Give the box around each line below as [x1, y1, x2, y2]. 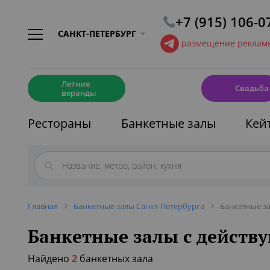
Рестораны [28, 115, 91, 131]
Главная [28, 201, 58, 212]
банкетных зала [77, 252, 153, 265]
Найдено [28, 252, 72, 265]
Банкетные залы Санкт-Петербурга [74, 201, 204, 212]
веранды [61, 87, 96, 98]
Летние [61, 78, 90, 89]
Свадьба [234, 83, 269, 93]
